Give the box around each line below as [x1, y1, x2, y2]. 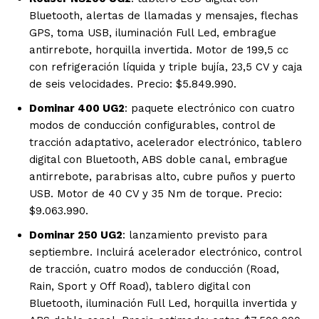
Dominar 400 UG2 [29, 102, 125, 115]
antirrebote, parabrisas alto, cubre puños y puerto [29, 170, 296, 184]
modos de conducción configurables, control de [29, 119, 276, 132]
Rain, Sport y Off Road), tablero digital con [29, 280, 251, 293]
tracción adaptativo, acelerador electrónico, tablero [29, 136, 302, 150]
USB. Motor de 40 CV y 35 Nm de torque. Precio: [29, 187, 282, 201]
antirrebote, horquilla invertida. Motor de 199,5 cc [29, 43, 288, 57]
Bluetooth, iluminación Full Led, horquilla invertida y [29, 297, 297, 310]
